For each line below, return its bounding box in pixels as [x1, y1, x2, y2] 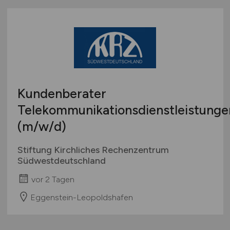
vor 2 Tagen [31, 174, 74, 184]
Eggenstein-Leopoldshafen [30, 192, 133, 202]
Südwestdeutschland [17, 155, 106, 167]
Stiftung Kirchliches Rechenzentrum [17, 144, 169, 156]
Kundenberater [17, 86, 106, 102]
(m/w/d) [17, 119, 66, 135]
